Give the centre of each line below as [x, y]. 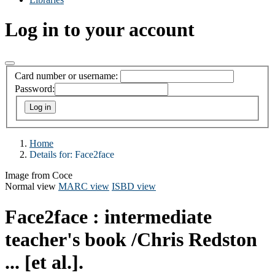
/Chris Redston [194, 239]
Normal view [30, 187]
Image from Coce [39, 176]
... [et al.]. [44, 262]
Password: [35, 89]
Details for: [52, 155]
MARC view [84, 187]
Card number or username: [66, 76]
